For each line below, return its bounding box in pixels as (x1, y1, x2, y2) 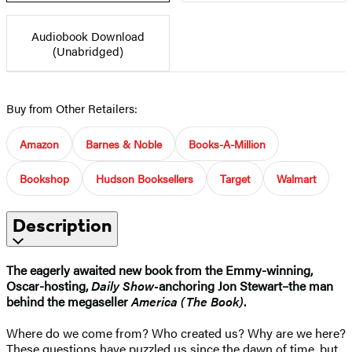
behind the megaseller (6, 291, 131, 310)
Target (220, 170, 250, 186)
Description (13, 214, 112, 236)
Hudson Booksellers (96, 170, 193, 186)
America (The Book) (131, 291, 244, 310)
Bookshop (20, 170, 69, 186)
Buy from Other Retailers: (6, 99, 137, 116)
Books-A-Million (189, 135, 266, 152)
